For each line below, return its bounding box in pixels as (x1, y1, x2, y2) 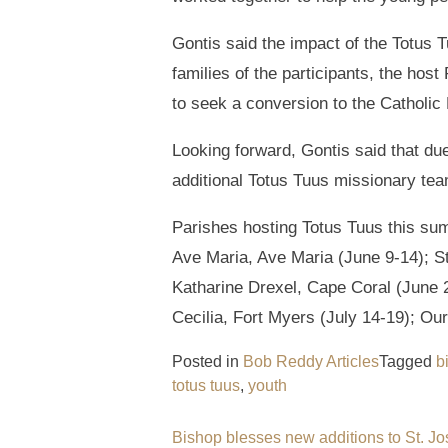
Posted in (172, 353, 243, 371)
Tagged (379, 353, 436, 371)
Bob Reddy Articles (243, 353, 379, 371)
